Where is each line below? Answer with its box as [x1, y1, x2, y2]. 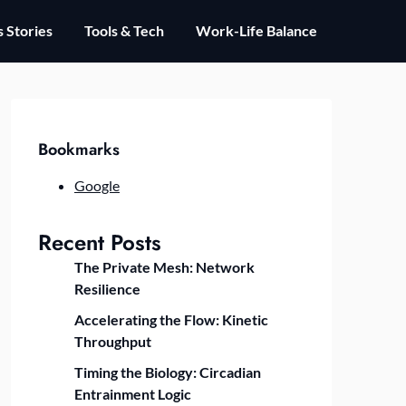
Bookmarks [37, 138, 120, 161]
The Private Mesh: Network [73, 258, 255, 275]
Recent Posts [37, 227, 161, 258]
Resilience [73, 280, 140, 297]
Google [73, 177, 120, 194]
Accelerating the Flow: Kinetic [73, 311, 268, 328]
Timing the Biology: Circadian [73, 363, 261, 381]
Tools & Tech [84, 22, 164, 39]
